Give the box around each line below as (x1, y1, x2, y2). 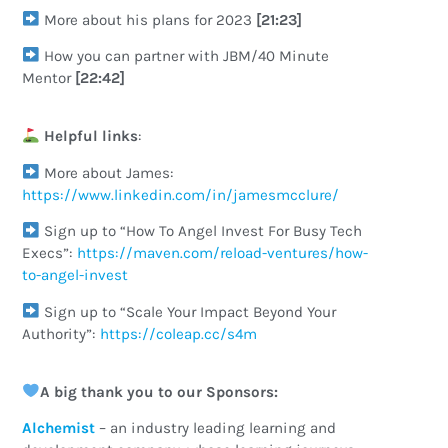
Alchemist (22, 419, 96, 438)
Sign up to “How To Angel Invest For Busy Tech (39, 222, 362, 241)
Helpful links (43, 127, 138, 146)
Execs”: (22, 244, 78, 263)
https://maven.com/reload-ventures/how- (77, 244, 369, 263)
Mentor (22, 68, 76, 87)
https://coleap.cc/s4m (100, 324, 258, 343)
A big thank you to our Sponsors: (39, 382, 278, 401)
